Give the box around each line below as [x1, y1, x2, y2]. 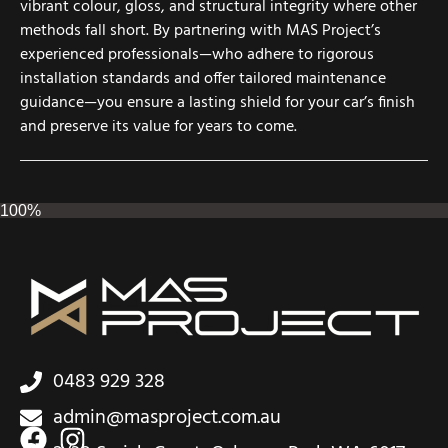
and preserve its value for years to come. [20, 113, 297, 140]
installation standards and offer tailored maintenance [20, 65, 386, 92]
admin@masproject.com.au [52, 402, 281, 435]
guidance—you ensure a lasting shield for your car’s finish [20, 89, 415, 116]
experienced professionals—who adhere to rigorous [20, 41, 374, 68]
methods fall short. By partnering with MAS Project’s [20, 17, 381, 44]
